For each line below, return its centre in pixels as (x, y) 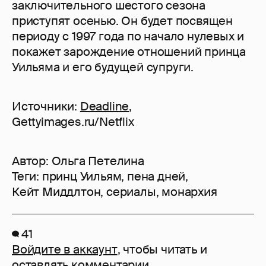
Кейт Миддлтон (56, 191)
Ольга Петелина (98, 161)
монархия (189, 191)
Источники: (46, 106)
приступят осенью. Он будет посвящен (122, 20)
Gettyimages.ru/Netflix (73, 121)
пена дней (156, 176)
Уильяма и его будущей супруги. (103, 67)
